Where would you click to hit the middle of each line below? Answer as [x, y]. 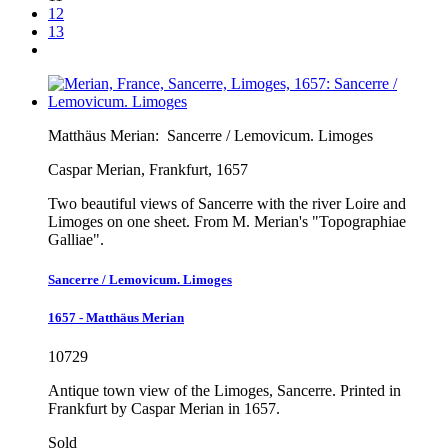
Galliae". [76, 240]
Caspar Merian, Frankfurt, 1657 [148, 170]
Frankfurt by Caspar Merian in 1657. [164, 408]
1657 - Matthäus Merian [116, 317]
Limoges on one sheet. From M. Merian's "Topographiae [227, 222]
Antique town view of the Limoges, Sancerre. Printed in [224, 390]
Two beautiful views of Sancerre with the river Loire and [227, 204]
